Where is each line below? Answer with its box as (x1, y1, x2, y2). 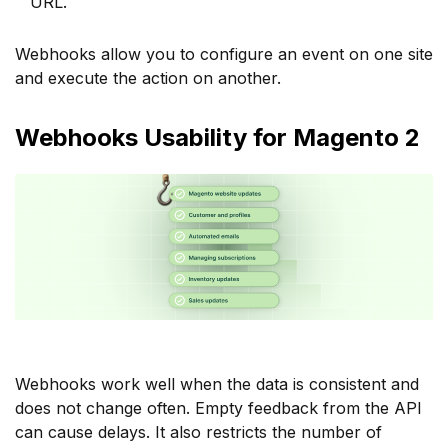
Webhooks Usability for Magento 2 (15, 122, 420, 152)
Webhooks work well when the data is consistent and (15, 373, 419, 394)
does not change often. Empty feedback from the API (15, 397, 422, 418)
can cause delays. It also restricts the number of (15, 421, 382, 442)
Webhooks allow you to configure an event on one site (15, 43, 433, 64)
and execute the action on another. (15, 67, 281, 88)
